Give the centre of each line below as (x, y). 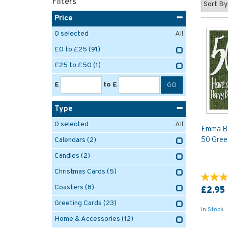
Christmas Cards (80, 172)
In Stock (212, 210)
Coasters (69, 188)
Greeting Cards (78, 203)
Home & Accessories (87, 219)
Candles (67, 156)
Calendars (70, 140)
